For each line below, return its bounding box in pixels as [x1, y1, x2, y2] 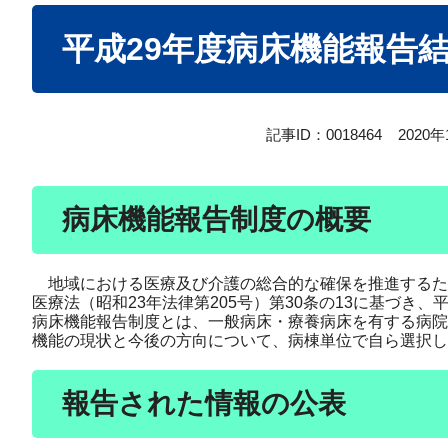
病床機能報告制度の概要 [62, 204, 371, 236]
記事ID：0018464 [266, 126, 382, 144]
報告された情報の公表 [62, 388, 346, 420]
